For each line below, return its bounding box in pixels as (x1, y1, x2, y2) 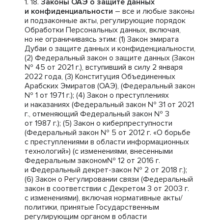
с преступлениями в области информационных (25, 137, 189, 147)
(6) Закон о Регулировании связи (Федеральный (25, 174, 193, 184)
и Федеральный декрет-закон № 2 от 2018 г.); (25, 165, 187, 175)
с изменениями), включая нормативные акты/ (25, 193, 183, 203)
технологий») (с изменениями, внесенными (25, 146, 173, 156)
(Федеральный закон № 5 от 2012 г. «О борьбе (25, 128, 191, 137)
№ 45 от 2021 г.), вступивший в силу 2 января (25, 62, 183, 72)
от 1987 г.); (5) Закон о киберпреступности (25, 118, 172, 128)
